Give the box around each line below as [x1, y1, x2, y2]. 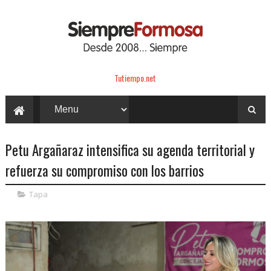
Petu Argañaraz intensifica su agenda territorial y [5, 139, 255, 160]
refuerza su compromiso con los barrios [5, 160, 204, 181]
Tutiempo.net [114, 71, 157, 84]
